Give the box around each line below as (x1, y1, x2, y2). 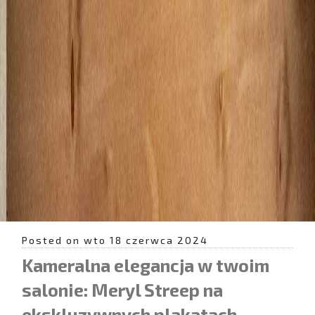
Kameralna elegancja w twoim (22, 255, 269, 276)
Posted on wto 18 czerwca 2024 (22, 234, 208, 246)
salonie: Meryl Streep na (22, 279, 223, 301)
